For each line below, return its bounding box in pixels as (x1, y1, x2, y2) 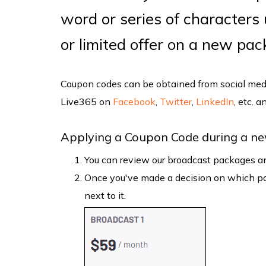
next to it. (84, 189, 126, 201)
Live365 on (61, 95, 113, 107)
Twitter (160, 95, 192, 107)
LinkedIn (196, 95, 234, 107)
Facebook (113, 95, 156, 107)
